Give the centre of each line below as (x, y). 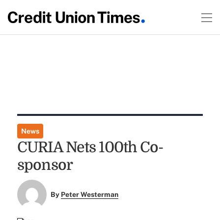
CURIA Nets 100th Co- (90, 147)
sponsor (45, 165)
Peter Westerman (90, 195)
